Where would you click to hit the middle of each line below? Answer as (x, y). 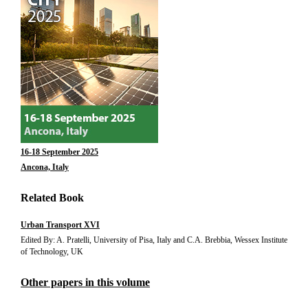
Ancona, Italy (45, 167)
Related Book (52, 198)
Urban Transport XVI (60, 225)
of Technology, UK (52, 252)
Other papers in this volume (85, 282)
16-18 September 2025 (59, 152)
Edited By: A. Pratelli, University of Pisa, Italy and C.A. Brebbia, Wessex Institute (154, 240)
